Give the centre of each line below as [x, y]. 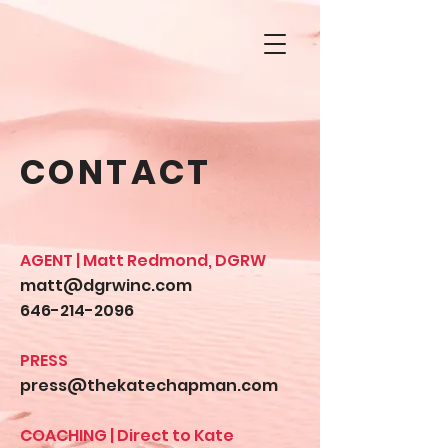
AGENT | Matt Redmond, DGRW [143, 260]
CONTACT [116, 172]
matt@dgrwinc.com [107, 285]
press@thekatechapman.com [149, 385]
